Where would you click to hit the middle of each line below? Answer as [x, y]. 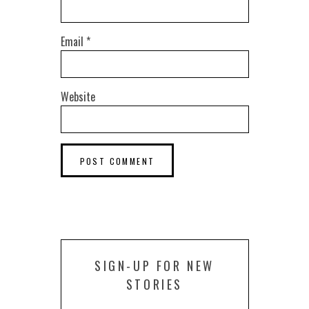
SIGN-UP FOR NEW [154, 266]
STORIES [154, 285]
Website [78, 97]
